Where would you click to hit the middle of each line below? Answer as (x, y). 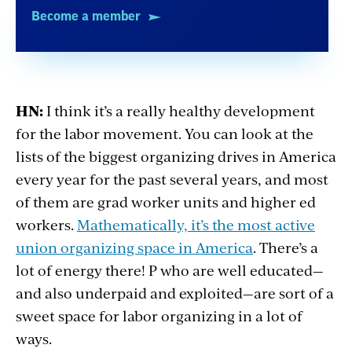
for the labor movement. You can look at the (165, 134)
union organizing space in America (134, 247)
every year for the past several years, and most (172, 179)
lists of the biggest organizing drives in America (176, 156)
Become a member (86, 17)
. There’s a (286, 247)
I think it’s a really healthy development (181, 111)
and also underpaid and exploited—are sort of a (175, 293)
